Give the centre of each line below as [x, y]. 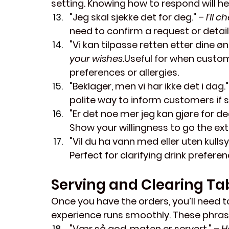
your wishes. [97, 59]
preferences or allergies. [124, 73]
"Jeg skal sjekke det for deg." [133, 17]
